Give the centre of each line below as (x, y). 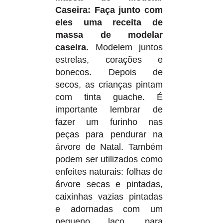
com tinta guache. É (109, 97)
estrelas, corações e (109, 59)
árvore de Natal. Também (109, 147)
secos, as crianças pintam (109, 84)
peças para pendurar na (109, 134)
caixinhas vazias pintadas (109, 196)
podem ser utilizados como (109, 159)
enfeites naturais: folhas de (109, 171)
